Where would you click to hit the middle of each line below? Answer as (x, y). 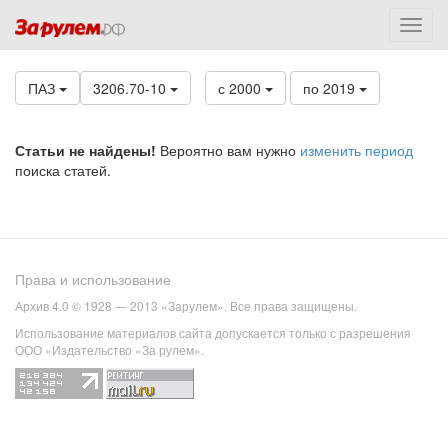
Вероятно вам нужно (228, 150)
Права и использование (93, 279)
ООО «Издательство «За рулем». (109, 350)
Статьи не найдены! (85, 150)
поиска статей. (63, 170)
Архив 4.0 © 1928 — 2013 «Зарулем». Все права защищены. (186, 306)
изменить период (356, 150)
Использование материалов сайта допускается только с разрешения (213, 333)
